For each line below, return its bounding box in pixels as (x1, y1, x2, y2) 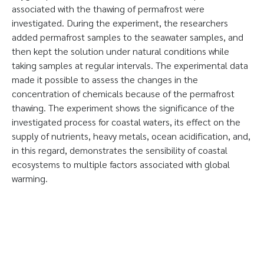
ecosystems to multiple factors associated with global (12, 158, 230, 170)
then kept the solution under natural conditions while (12, 45, 229, 57)
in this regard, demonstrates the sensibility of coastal (12, 144, 227, 156)
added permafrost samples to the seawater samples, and (12, 31, 243, 43)
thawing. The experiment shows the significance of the (12, 101, 235, 114)
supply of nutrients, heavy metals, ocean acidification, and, (12, 130, 250, 142)
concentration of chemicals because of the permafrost (12, 87, 235, 100)
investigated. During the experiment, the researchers (12, 16, 228, 29)
